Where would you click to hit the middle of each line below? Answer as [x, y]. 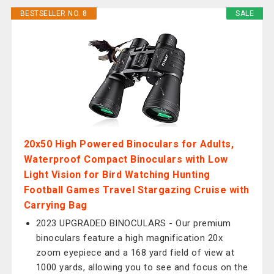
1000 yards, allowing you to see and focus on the [142, 267]
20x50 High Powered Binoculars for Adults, [129, 144]
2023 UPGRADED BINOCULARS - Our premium [133, 223]
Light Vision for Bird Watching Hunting [117, 175]
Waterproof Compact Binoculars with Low [126, 159]
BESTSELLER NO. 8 [54, 13]
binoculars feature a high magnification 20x [129, 238]
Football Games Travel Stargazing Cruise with [136, 190]
